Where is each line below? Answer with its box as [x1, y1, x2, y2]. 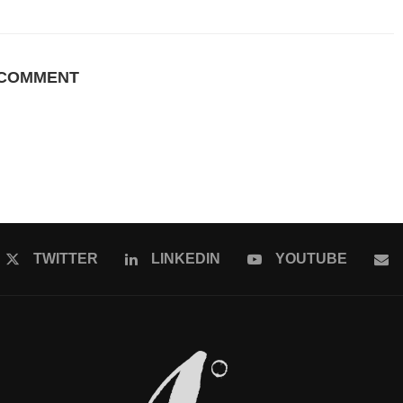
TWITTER [32, 250, 98, 266]
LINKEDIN [150, 250, 220, 266]
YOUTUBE [274, 250, 347, 266]
